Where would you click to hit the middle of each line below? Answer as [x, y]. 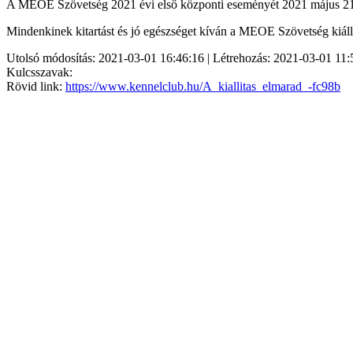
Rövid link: [36, 86]
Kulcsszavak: [39, 72]
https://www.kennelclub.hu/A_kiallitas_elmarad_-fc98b [203, 86]
